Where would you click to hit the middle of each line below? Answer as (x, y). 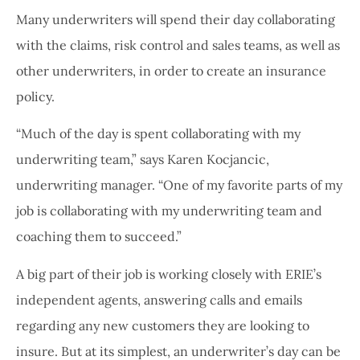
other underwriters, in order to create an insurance (171, 70)
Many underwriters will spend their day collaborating (176, 19)
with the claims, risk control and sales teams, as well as (178, 45)
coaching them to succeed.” (99, 237)
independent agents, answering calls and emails (159, 299)
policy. (35, 96)
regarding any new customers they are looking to (163, 325)
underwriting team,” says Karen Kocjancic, (143, 160)
